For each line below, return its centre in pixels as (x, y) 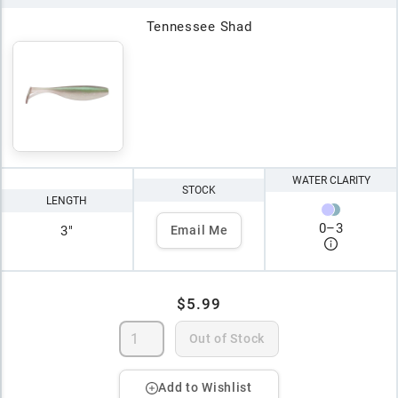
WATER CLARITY (331, 181)
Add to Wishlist (205, 388)
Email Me (199, 231)
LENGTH (67, 200)
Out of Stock (227, 339)
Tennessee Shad (199, 27)
